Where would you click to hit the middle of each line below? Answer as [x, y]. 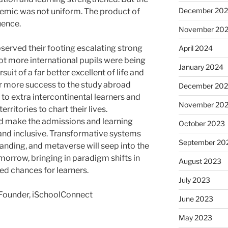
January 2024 [201, 67]
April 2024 [195, 48]
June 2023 [196, 199]
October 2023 [202, 124]
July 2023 [194, 180]
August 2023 [200, 161]
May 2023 [195, 218]
